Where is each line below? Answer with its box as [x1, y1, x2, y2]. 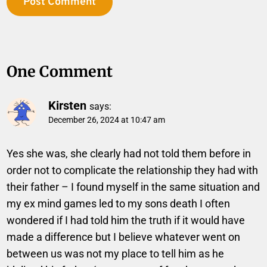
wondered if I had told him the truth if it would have [7, 213, 246, 226]
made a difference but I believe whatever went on [7, 230, 241, 243]
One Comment [7, 62, 113, 82]
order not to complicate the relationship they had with [7, 163, 259, 176]
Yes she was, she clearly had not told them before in [7, 147, 252, 160]
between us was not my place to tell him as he [7, 247, 225, 260]
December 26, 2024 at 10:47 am [48, 115, 166, 126]
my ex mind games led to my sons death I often [7, 197, 231, 210]
